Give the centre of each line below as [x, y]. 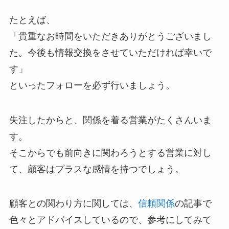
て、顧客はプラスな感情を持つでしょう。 [96, 169]
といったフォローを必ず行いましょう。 [92, 85]
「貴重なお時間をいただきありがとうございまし [110, 36]
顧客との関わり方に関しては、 [73, 204]
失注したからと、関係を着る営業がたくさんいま [110, 120]
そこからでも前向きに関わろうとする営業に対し [110, 153]
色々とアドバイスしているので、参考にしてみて [110, 220]
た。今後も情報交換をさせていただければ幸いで [110, 52]
